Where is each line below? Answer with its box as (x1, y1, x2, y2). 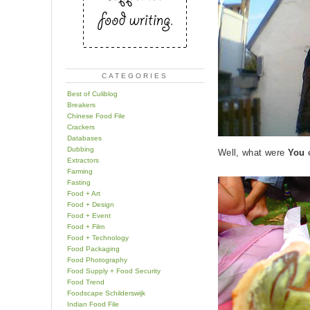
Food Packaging (67, 244, 120, 253)
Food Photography (67, 255, 127, 264)
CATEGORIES (102, 71, 168, 80)
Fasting (67, 178, 91, 186)
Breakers (67, 100, 95, 109)
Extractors (67, 156, 99, 164)
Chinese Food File (67, 111, 125, 120)
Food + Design (67, 200, 114, 208)
